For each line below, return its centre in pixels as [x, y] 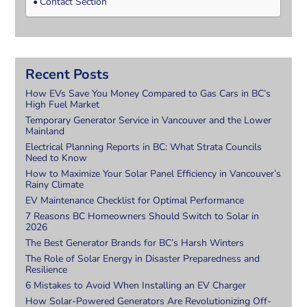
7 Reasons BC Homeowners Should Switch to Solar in [143, 217]
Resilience [47, 270]
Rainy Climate [55, 185]
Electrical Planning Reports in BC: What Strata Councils [144, 147]
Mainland [45, 132]
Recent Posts [67, 75]
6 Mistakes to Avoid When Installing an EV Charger [136, 286]
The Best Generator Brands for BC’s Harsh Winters [135, 243]
